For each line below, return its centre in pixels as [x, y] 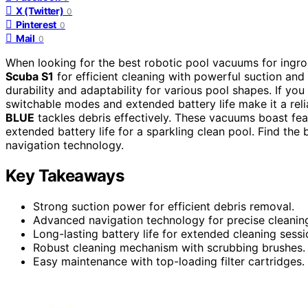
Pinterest [36, 24]
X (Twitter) [40, 10]
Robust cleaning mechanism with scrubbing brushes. [169, 247]
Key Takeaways [65, 175]
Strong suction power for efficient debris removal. [164, 206]
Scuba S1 [30, 76]
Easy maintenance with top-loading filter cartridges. [169, 261]
